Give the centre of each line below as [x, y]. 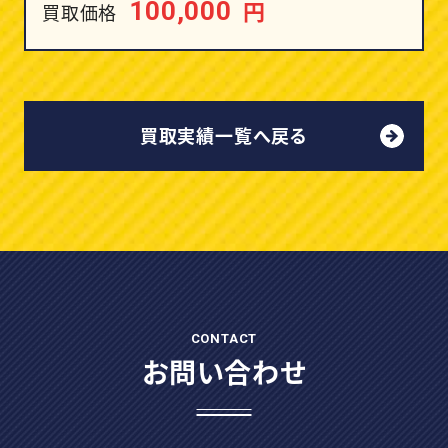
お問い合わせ [224, 371]
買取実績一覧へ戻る [224, 135]
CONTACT [224, 338]
